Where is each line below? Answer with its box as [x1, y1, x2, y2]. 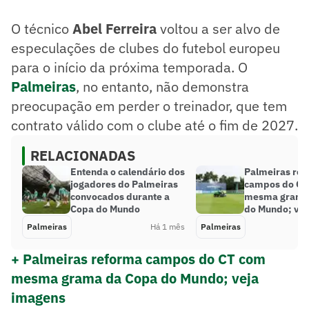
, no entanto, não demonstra [76, 77, 249, 96]
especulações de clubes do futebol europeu [11, 38, 280, 57]
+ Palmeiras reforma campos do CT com [11, 249, 266, 268]
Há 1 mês [150, 221, 185, 232]
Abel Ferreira [72, 19, 157, 38]
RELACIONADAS [30, 146, 135, 165]
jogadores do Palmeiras [70, 177, 178, 190]
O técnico [11, 19, 72, 38]
